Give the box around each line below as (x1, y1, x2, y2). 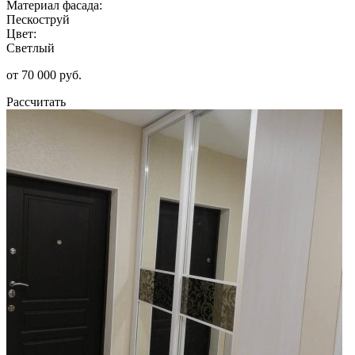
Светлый (6, 40, 55, 55)
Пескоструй (6, 12, 70, 26)
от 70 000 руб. (6, 67, 82, 82)
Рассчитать (6, 94, 66, 109)
